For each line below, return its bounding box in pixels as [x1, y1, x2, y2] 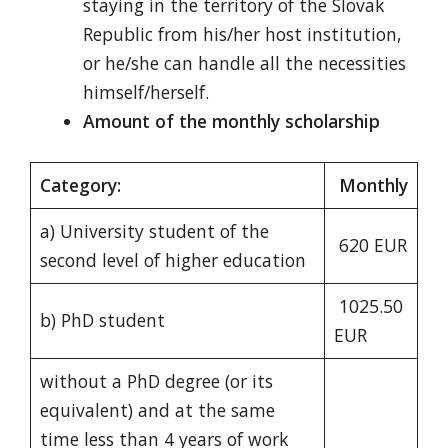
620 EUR [333, 233, 407, 258]
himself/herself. [82, 79, 209, 104]
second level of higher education [39, 248, 306, 273]
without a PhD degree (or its [39, 369, 273, 394]
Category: [39, 173, 121, 198]
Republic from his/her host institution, [82, 21, 402, 46]
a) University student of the [39, 219, 269, 244]
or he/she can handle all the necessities [82, 50, 406, 75]
